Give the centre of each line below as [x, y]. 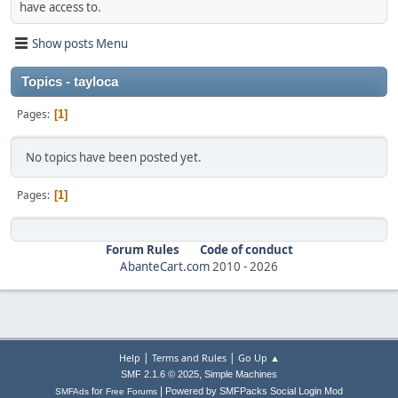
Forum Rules [142, 250]
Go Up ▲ [259, 358]
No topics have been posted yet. [114, 157]
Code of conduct [246, 250]
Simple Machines [241, 374]
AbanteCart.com [165, 267]
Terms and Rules [189, 358]
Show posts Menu [80, 43]
